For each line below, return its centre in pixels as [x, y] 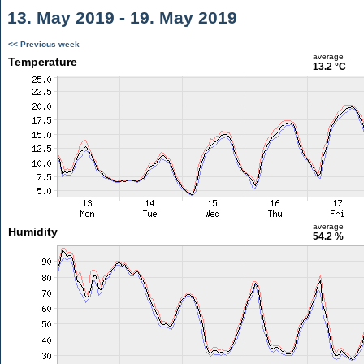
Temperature [42, 62]
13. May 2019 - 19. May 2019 [120, 17]
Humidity [32, 232]
